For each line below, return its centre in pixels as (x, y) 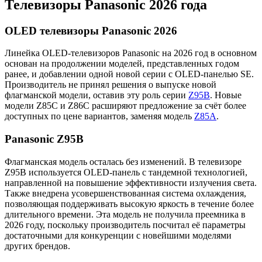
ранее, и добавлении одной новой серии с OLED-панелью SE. (129, 74)
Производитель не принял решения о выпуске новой (111, 85)
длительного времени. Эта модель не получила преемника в (125, 214)
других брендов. (37, 246)
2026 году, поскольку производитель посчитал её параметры (125, 225)
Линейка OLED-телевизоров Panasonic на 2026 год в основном (131, 53)
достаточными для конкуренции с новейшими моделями (118, 235)
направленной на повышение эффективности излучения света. (131, 182)
